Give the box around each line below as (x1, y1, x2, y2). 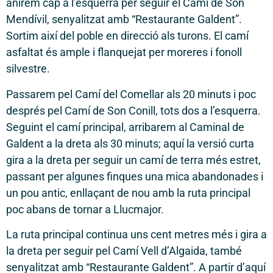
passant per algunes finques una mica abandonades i (6, 169, 263, 183)
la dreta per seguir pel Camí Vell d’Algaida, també (6, 244, 242, 258)
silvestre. (6, 62, 50, 76)
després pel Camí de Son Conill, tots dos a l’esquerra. (6, 104, 261, 117)
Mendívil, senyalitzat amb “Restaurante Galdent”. (6, 13, 242, 26)
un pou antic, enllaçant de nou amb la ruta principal (6, 186, 250, 199)
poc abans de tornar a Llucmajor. (6, 202, 164, 216)
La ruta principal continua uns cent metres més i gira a (6, 228, 267, 241)
